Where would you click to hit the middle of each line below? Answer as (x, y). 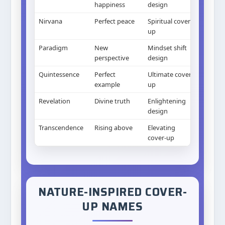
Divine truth (113, 101)
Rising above (114, 128)
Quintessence (59, 74)
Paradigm (53, 48)
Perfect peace (115, 21)
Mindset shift (167, 48)
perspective (112, 58)
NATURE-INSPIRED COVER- (113, 192)
